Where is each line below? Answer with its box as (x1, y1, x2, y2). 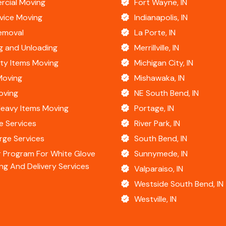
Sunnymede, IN (134, 148, 188, 159)
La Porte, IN (134, 27, 176, 38)
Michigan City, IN (134, 58, 193, 69)
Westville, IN (134, 194, 177, 205)
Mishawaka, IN (134, 73, 185, 84)
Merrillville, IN (134, 42, 179, 53)
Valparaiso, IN (134, 163, 183, 175)
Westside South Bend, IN (134, 179, 223, 190)
